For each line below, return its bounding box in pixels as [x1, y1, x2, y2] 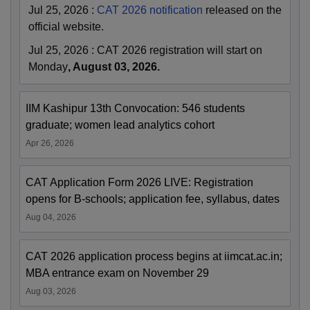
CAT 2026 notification [97, 3, 203, 16]
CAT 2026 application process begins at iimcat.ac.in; [26, 250, 282, 262]
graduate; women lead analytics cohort [26, 118, 215, 131]
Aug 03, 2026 [26, 286, 76, 296]
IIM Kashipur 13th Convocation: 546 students [26, 102, 245, 114]
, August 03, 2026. [68, 60, 160, 73]
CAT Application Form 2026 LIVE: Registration [26, 176, 253, 188]
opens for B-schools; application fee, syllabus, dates [26, 192, 280, 205]
